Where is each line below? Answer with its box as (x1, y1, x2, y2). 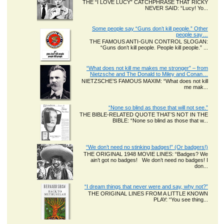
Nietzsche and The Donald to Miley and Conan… (90, 71, 208, 77)
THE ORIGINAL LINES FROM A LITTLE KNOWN (88, 190, 208, 197)
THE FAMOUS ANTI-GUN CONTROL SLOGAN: (89, 38, 208, 45)
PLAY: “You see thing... (153, 196, 208, 203)
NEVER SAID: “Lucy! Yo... (145, 5, 208, 11)
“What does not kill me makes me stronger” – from (86, 65, 208, 71)
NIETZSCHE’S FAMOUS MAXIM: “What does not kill (81, 78, 208, 84)
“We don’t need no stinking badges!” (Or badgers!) (86, 144, 208, 150)
